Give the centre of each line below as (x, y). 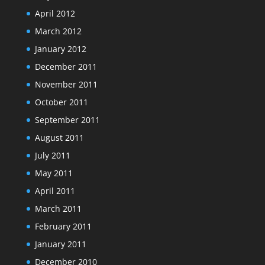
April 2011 (55, 191)
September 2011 (67, 120)
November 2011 (66, 84)
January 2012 (60, 49)
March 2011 (58, 209)
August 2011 (59, 138)
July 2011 (52, 155)
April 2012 (55, 13)
